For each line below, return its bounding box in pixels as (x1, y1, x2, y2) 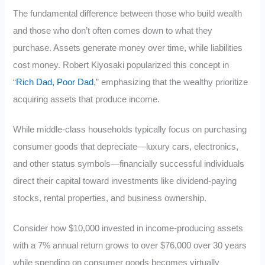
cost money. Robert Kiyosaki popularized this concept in (13, 60, 230, 70)
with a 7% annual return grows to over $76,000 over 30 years (13, 240, 247, 250)
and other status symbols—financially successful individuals (13, 159, 245, 169)
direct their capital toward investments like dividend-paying (13, 176, 237, 186)
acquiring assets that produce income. (13, 95, 160, 105)
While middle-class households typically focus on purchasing (13, 125, 247, 135)
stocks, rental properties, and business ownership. (13, 193, 207, 203)
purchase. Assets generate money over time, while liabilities (13, 43, 243, 53)
